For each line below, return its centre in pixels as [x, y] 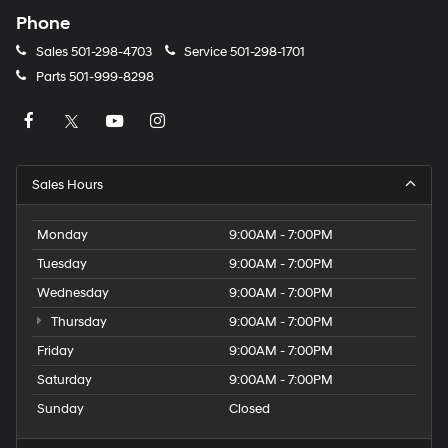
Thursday [77, 322]
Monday [62, 235]
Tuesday [62, 264]
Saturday [64, 380]
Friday [55, 351]
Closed [249, 409]
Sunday [60, 409]
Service [205, 52]
